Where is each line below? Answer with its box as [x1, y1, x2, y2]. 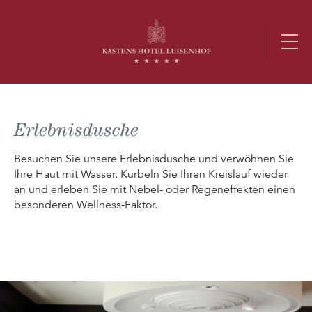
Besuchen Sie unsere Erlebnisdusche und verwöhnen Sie [14, 151, 294, 166]
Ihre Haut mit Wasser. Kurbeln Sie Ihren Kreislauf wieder [14, 166, 288, 181]
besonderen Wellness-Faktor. [14, 197, 157, 212]
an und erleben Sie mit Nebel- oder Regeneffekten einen [14, 182, 295, 196]
